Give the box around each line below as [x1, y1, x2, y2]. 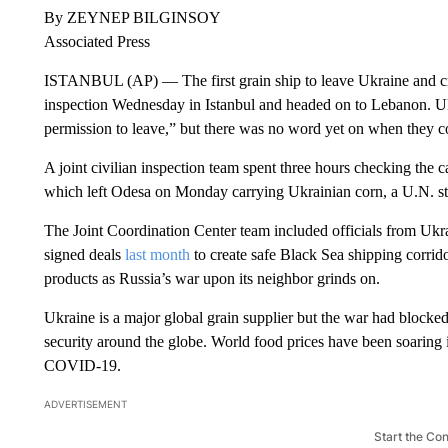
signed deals [43, 245, 125, 263]
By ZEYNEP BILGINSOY [43, 8, 221, 26]
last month [124, 245, 190, 263]
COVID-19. [43, 356, 121, 374]
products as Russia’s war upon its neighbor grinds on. [43, 269, 380, 287]
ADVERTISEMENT [43, 397, 127, 410]
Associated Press [43, 32, 150, 50]
